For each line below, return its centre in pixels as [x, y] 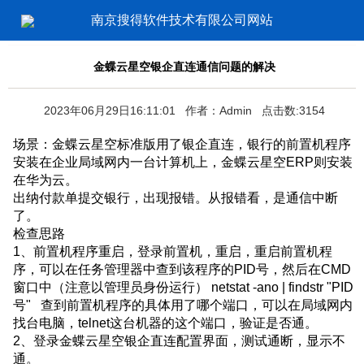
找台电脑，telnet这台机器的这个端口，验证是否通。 [165, 323]
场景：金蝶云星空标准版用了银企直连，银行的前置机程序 [182, 144]
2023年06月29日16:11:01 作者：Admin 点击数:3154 [184, 110]
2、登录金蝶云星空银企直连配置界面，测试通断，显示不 [179, 341]
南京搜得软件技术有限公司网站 [182, 20]
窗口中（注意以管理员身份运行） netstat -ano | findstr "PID [183, 287]
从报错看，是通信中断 [273, 198]
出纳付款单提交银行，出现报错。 [110, 198]
